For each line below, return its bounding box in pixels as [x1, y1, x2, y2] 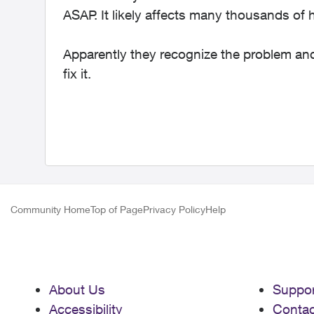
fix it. [63, 66, 91, 81]
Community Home [11, 203, 90, 215]
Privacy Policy [143, 203, 205, 215]
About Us [49, 282, 105, 297]
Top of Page [90, 203, 143, 215]
